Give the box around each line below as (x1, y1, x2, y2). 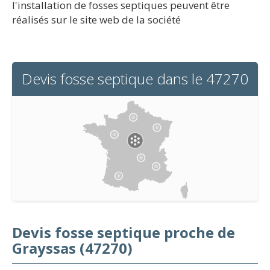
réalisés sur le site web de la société (12, 13, 181, 27)
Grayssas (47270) (12, 237, 133, 258)
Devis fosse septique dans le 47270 (22, 69, 248, 89)
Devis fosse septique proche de (12, 222, 235, 242)
